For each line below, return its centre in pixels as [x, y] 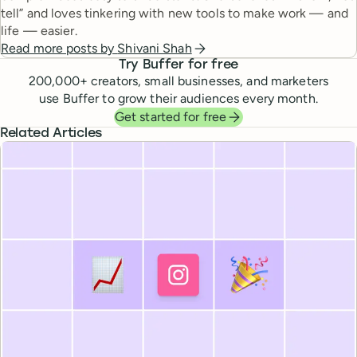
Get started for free [171, 117]
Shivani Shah [155, 49]
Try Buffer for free [178, 66]
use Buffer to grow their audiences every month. [178, 99]
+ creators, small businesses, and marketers [204, 81]
